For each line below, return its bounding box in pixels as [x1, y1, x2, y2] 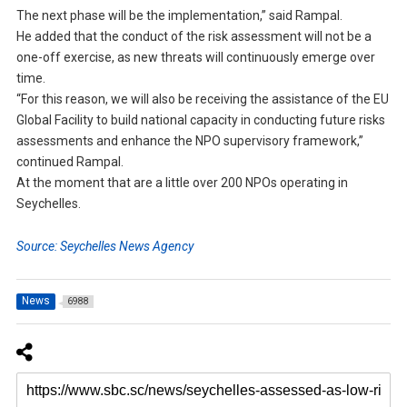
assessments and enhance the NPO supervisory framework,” [15, 134, 363, 149]
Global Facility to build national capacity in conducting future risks [15, 113, 385, 128]
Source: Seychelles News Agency [15, 239, 194, 254]
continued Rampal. [15, 154, 124, 170]
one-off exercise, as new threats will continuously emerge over [15, 50, 375, 65]
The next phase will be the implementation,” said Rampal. [15, 8, 342, 24]
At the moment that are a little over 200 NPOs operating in [15, 175, 348, 191]
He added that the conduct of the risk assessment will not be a [15, 29, 372, 45]
